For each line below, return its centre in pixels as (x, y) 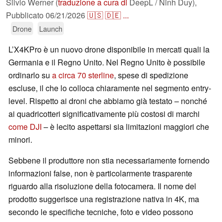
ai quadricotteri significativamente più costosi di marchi (104, 114)
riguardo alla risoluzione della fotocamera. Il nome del (102, 186)
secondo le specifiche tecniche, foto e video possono (101, 212)
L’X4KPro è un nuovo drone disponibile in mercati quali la (109, 50)
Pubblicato (26, 15)
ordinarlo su (30, 75)
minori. (20, 140)
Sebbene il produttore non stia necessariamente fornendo (109, 161)
